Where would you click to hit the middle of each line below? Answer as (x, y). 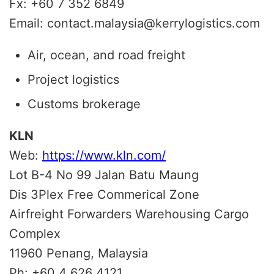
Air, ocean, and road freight (106, 55)
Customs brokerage (84, 104)
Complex (35, 233)
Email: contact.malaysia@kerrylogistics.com (135, 23)
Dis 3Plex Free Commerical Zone (104, 194)
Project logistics (73, 79)
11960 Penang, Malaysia (79, 253)
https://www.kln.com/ (104, 155)
